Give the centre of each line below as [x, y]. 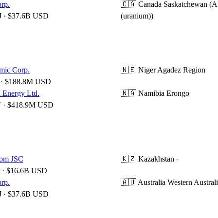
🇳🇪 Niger [138, 70]
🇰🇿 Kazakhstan [147, 159]
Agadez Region [181, 70]
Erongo [178, 93]
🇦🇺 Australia [143, 182]
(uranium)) [137, 16]
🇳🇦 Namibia [143, 93]
